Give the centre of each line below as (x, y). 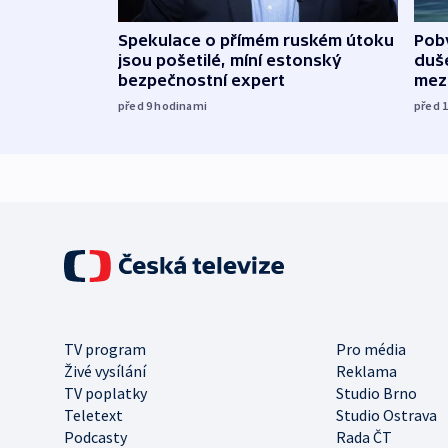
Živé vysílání (105, 370)
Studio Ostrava (386, 414)
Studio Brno (376, 392)
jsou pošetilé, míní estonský (230, 59)
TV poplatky (105, 392)
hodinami (181, 105)
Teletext (93, 414)
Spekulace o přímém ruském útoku (256, 39)
